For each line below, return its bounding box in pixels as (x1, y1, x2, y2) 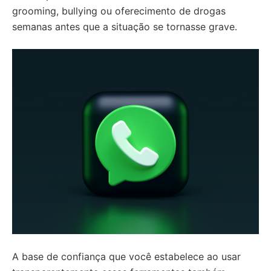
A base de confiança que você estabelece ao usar (12, 250, 241, 263)
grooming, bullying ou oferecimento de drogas (12, 5, 226, 17)
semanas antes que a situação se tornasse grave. (12, 21, 237, 33)
